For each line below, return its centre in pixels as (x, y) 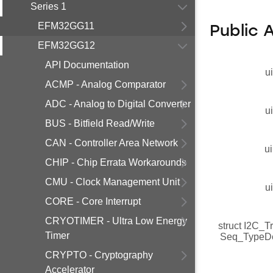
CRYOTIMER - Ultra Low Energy (116, 221)
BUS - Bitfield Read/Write (100, 123)
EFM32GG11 (66, 26)
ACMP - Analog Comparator (105, 84)
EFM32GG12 (66, 45)
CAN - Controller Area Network (112, 143)
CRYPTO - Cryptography (99, 255)
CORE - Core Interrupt (93, 201)
